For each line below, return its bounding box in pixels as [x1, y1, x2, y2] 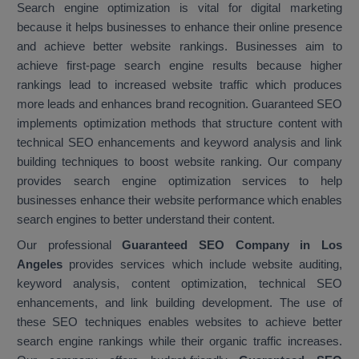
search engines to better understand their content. [17, 212, 275, 227]
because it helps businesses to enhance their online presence [17, 20, 342, 34]
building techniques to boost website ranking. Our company [17, 155, 342, 169]
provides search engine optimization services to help [17, 174, 342, 188]
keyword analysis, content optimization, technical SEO [17, 276, 342, 291]
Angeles [17, 257, 63, 272]
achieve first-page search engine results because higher [17, 58, 342, 73]
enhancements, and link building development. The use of [17, 296, 342, 310]
